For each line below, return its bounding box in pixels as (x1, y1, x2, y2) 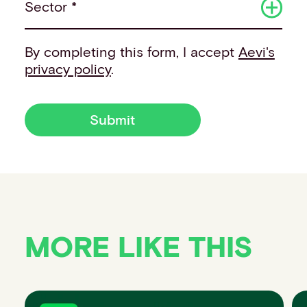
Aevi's (238, 42, 275, 60)
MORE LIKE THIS (24, 228, 252, 264)
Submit (90, 110, 136, 127)
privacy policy (24, 60, 111, 77)
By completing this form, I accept (24, 42, 238, 60)
